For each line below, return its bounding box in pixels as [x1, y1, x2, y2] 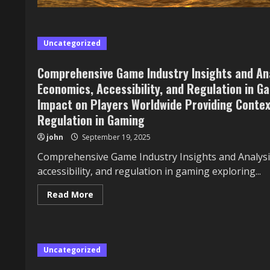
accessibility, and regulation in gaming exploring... [37, 165, 261, 178]
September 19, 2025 [80, 132, 151, 142]
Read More [47, 189, 93, 200]
